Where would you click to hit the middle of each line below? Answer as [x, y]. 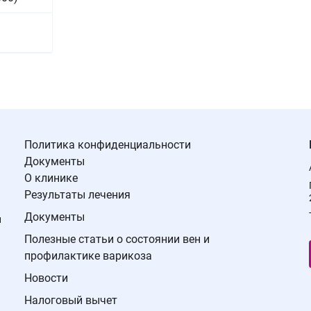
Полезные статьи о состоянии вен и [117, 239]
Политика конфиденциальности [107, 145]
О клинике [51, 178]
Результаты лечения [77, 195]
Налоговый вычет [70, 300]
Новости [46, 278]
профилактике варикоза [88, 256]
